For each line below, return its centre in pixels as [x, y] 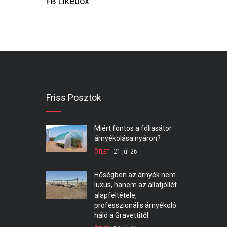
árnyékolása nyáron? [127, 138]
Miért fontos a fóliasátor [133, 128]
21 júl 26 [125, 151]
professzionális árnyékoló [135, 205]
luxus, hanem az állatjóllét [136, 185]
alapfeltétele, [116, 195]
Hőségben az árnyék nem [135, 175]
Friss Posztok [74, 97]
